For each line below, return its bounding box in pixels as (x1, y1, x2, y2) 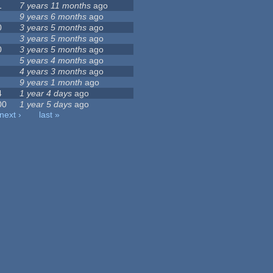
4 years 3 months (19, 66, 87, 77)
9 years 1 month (19, 77, 83, 88)
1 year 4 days (19, 88, 73, 99)
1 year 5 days (19, 99, 73, 110)
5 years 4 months (19, 55, 87, 66)
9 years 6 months (19, 12, 87, 22)
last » (39, 110, 60, 120)
